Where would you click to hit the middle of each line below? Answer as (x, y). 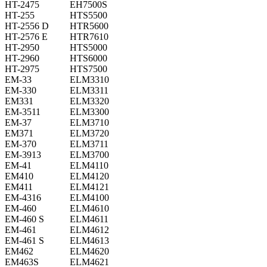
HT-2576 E (26, 37)
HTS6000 (89, 58)
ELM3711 (89, 144)
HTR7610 (89, 37)
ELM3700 (89, 155)
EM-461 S (24, 241)
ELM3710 (89, 123)
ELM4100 (89, 198)
